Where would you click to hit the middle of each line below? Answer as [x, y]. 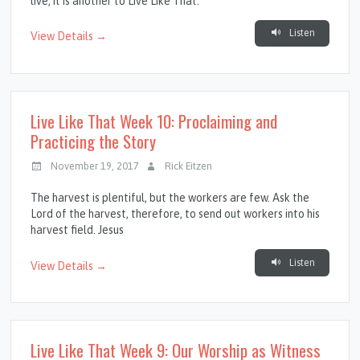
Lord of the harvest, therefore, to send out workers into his [176, 214]
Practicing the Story [94, 141]
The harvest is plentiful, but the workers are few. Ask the [170, 198]
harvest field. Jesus [78, 230]
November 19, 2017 [95, 166]
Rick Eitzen [188, 166]
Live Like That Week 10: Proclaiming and [154, 121]
